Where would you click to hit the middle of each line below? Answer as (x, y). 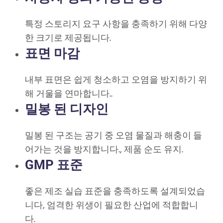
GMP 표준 (54, 165)
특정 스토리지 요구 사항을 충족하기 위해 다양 (116, 25)
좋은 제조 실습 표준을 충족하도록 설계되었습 (115, 192)
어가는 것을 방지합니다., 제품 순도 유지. (104, 150)
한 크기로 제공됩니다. (68, 39)
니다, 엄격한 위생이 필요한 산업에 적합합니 (111, 206)
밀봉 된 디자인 (67, 109)
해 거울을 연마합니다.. (69, 95)
